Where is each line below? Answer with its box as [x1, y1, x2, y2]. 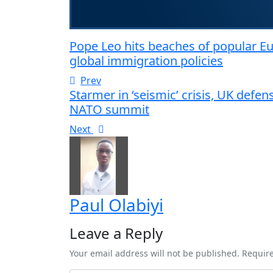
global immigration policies [69, 52, 223, 69]
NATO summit [69, 101, 149, 118]
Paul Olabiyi [69, 193, 163, 216]
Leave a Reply [69, 222, 163, 243]
